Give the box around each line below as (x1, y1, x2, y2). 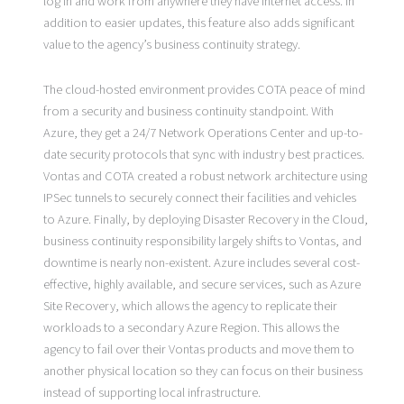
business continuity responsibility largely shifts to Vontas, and (42, 231, 362, 251)
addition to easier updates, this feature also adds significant (42, 14, 354, 33)
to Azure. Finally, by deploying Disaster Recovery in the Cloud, (42, 209, 368, 229)
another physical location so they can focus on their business (42, 361, 363, 381)
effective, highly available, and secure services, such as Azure (42, 274, 361, 294)
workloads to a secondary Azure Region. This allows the (42, 317, 339, 337)
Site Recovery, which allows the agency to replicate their (42, 296, 337, 316)
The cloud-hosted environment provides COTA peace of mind (42, 79, 365, 99)
